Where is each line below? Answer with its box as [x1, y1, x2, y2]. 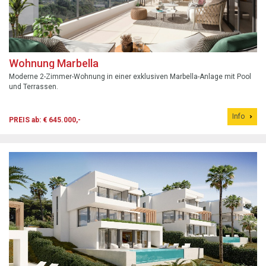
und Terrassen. [9, 83, 58, 91]
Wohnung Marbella [9, 57, 99, 70]
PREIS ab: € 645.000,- [9, 116, 81, 125]
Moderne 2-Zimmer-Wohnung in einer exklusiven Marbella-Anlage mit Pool [9, 72, 251, 81]
